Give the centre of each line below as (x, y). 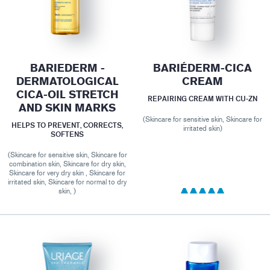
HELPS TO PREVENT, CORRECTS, (67, 125)
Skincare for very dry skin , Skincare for (67, 173)
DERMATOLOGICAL (67, 81)
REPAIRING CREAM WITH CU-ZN (203, 98)
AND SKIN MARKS (67, 108)
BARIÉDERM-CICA (203, 68)
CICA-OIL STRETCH (67, 95)
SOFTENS (67, 134)
